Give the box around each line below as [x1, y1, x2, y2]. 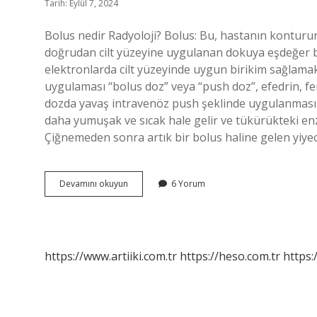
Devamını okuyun [59, 178, 128, 190]
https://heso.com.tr [180, 248, 280, 264]
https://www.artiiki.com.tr [45, 248, 177, 264]
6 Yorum [171, 178, 205, 190]
